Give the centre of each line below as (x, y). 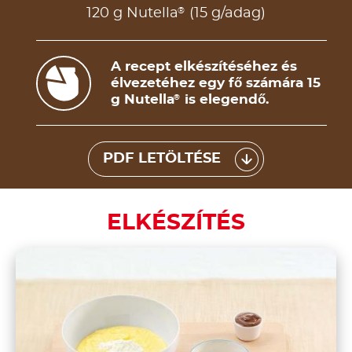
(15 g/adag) (225, 14)
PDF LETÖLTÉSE (162, 159)
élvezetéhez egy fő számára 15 (216, 83)
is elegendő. (225, 100)
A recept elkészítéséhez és (204, 67)
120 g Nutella (132, 14)
